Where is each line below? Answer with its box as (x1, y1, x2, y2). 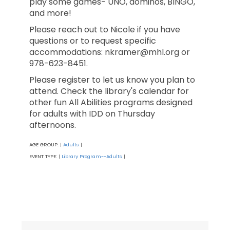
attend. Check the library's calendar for (29, 85, 189, 98)
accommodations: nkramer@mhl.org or (29, 46, 190, 59)
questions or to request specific (29, 35, 156, 47)
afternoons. (29, 119, 76, 131)
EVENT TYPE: (29, 153, 59, 160)
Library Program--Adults (62, 153, 122, 160)
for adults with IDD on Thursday (29, 108, 155, 120)
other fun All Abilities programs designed (29, 97, 193, 109)
